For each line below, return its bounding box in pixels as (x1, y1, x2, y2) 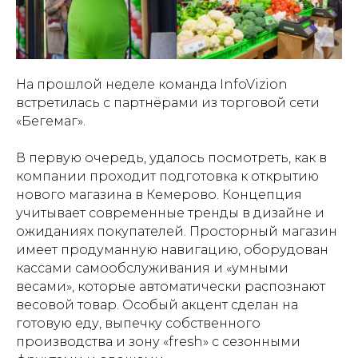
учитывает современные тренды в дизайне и (16, 205, 324, 221)
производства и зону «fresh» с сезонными (16, 334, 300, 350)
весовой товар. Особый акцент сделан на (16, 297, 298, 313)
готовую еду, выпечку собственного (16, 316, 261, 332)
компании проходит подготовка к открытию (16, 169, 319, 185)
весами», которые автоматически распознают (16, 279, 325, 295)
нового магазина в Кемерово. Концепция (16, 187, 302, 203)
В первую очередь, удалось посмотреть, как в (16, 150, 327, 166)
